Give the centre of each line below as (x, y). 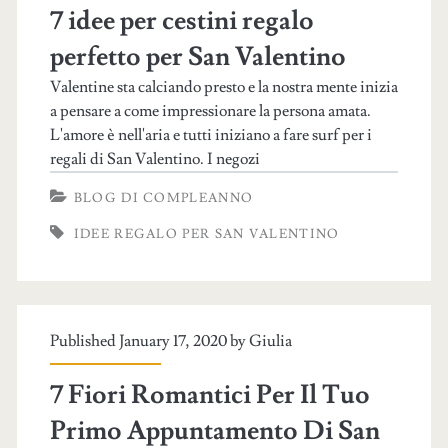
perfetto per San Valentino (197, 57)
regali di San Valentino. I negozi (154, 159)
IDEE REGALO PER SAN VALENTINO (206, 234)
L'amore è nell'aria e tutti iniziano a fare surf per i (210, 135)
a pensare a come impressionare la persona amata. (210, 111)
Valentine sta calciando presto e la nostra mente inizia (223, 87)
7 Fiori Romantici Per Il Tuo (209, 395)
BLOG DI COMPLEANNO (163, 198)
